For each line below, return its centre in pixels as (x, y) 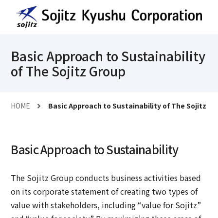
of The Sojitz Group (68, 71)
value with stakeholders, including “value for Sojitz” (106, 205)
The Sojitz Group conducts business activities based (106, 178)
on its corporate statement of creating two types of (104, 191)
